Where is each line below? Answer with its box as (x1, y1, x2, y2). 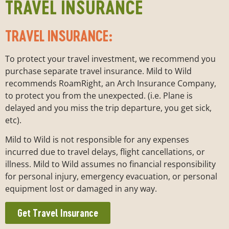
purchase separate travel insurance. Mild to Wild (5, 65, 192, 77)
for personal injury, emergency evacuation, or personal (5, 170, 217, 182)
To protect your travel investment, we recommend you (5, 53, 216, 64)
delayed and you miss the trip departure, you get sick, (5, 102, 212, 113)
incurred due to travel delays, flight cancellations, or (5, 146, 205, 157)
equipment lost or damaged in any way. (5, 182, 157, 194)
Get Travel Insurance (17, 207, 98, 219)
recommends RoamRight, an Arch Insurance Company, (5, 77, 216, 89)
